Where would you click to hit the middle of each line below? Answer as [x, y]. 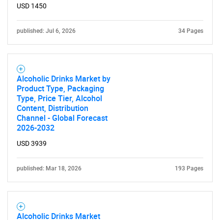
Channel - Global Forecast [62, 118]
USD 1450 [32, 6]
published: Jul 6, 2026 [46, 31]
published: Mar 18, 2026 [49, 168]
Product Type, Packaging [60, 88]
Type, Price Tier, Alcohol [59, 98]
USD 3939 [32, 143]
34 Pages [191, 31]
